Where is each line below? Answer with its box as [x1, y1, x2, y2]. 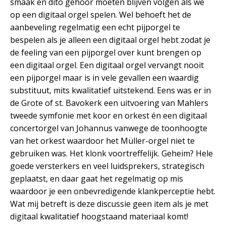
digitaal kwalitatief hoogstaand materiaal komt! [10, 210, 188, 222]
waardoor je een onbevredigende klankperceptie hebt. [10, 185, 215, 197]
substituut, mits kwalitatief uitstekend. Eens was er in [10, 84, 211, 96]
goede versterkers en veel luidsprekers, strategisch [10, 160, 204, 172]
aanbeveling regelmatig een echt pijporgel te [10, 21, 180, 33]
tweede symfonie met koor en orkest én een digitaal [10, 109, 207, 121]
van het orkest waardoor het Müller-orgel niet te [10, 135, 195, 146]
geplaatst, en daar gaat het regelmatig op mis [10, 173, 183, 184]
